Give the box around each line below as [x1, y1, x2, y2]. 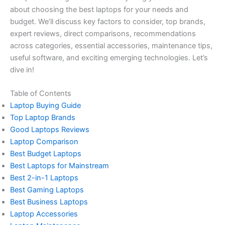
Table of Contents [10, 88, 71, 98]
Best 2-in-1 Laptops [10, 173, 78, 182]
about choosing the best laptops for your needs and [10, 5, 188, 14]
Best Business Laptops [10, 197, 88, 206]
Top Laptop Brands [10, 113, 75, 122]
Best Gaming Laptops [10, 185, 84, 194]
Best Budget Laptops [10, 149, 81, 158]
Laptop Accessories [10, 209, 78, 218]
